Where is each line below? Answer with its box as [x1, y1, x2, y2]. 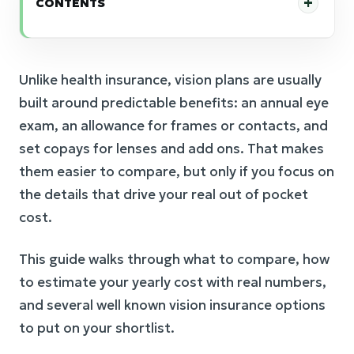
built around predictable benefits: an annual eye [19, 94, 329, 111]
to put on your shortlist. [19, 319, 175, 337]
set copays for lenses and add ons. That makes [19, 140, 324, 157]
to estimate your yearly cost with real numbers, [19, 273, 326, 291]
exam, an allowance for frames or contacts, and [19, 117, 328, 134]
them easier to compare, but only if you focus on [19, 163, 334, 180]
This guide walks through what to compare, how [19, 250, 330, 268]
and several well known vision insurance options [19, 296, 326, 314]
